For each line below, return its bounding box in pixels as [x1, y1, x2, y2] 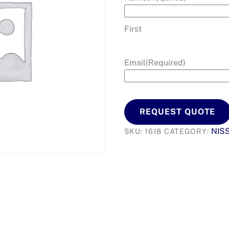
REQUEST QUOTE [139, 107, 216, 117]
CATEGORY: [164, 126, 211, 135]
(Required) [145, 57, 186, 67]
